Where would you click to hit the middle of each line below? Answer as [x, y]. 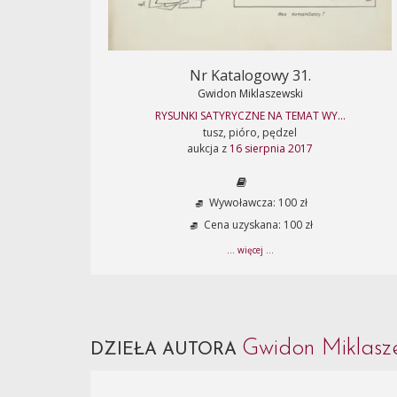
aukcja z [208, 148]
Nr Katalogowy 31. [250, 75]
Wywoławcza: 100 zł [257, 203]
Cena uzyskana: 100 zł [257, 225]
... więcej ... [250, 250]
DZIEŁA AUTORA [166, 350]
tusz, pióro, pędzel [250, 132]
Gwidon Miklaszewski [250, 93]
